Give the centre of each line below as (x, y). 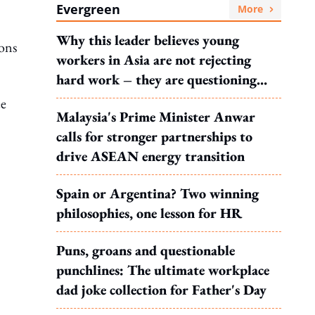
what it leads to (102, 99)
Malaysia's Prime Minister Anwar (156, 117)
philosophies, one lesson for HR (149, 213)
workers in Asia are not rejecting (154, 60)
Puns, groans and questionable (146, 250)
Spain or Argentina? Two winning (157, 193)
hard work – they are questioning (156, 79)
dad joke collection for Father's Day (161, 290)
